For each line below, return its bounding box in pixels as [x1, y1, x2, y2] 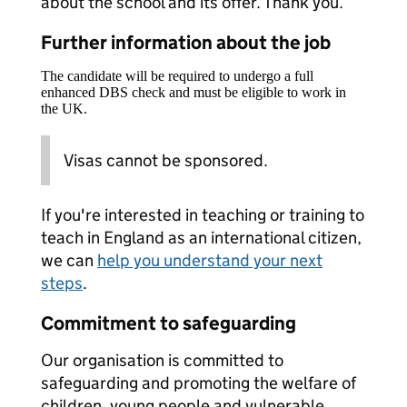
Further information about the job [41, 31, 331, 55]
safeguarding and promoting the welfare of [41, 372, 356, 393]
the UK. [41, 101, 87, 116]
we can [41, 250, 97, 271]
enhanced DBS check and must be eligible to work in [41, 84, 346, 100]
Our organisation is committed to [41, 350, 283, 371]
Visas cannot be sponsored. [64, 150, 268, 171]
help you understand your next [97, 250, 323, 271]
